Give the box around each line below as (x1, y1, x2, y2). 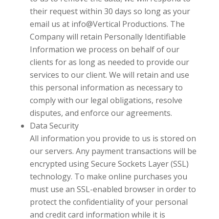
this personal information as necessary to (29, 82, 183, 93)
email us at (29, 18, 71, 29)
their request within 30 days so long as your (29, 5, 190, 17)
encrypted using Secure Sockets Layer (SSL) (29, 158, 189, 169)
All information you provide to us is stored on (29, 132, 196, 144)
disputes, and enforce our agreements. (29, 107, 174, 118)
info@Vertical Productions (71, 18, 167, 29)
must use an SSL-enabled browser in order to (29, 183, 196, 195)
